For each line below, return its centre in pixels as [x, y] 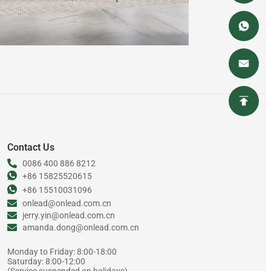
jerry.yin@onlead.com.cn [68, 215]
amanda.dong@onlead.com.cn [80, 227]
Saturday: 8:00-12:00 [46, 261]
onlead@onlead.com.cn [67, 203]
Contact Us [31, 147]
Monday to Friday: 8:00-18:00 [62, 251]
